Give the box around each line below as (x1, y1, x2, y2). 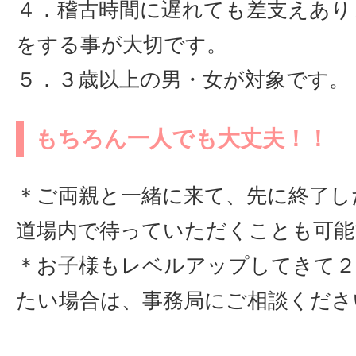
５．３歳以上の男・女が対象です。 (16, 68, 350, 91)
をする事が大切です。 (16, 33, 227, 56)
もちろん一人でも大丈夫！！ (35, 126, 329, 151)
